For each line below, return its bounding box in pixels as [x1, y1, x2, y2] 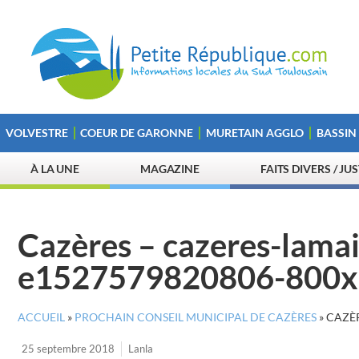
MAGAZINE [139, 162, 200, 175]
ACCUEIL [18, 311, 65, 324]
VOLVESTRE [5, 126, 68, 139]
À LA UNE [30, 162, 80, 175]
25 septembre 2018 [22, 342, 115, 355]
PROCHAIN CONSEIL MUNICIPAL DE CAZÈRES [75, 311, 317, 324]
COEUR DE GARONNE [80, 126, 194, 139]
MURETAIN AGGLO [205, 126, 304, 139]
